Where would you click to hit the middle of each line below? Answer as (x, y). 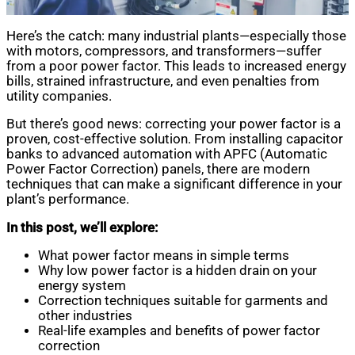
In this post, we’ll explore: (82, 227)
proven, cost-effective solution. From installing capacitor (175, 139)
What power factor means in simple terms (164, 256)
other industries (85, 316)
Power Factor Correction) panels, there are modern (158, 170)
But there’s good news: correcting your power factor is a (174, 124)
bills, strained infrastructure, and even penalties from (163, 81)
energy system (82, 286)
